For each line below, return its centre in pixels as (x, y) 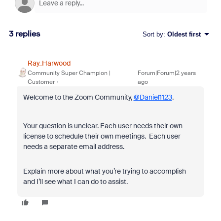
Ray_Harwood (49, 63)
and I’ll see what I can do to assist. (76, 182)
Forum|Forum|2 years (167, 73)
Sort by (153, 34)
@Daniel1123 (153, 97)
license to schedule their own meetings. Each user (102, 136)
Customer (41, 82)
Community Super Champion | (69, 73)
